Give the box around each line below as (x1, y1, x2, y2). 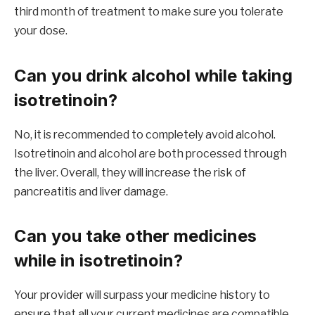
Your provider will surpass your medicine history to (14, 288, 270, 302)
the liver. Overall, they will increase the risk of (14, 165, 246, 179)
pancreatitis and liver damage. (14, 184, 168, 198)
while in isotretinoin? (14, 250, 183, 271)
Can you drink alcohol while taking (14, 65, 292, 86)
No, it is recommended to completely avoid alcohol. (14, 127, 276, 141)
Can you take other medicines (14, 225, 257, 246)
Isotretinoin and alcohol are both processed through (14, 146, 287, 160)
